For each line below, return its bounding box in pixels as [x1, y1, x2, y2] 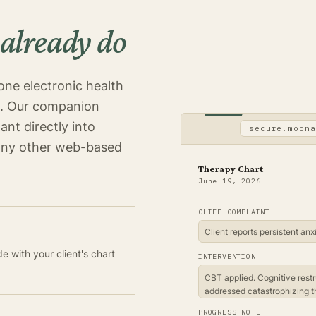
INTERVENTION [198, 251, 256, 261]
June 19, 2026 [198, 176, 261, 186]
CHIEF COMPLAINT [198, 207, 270, 217]
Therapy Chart [198, 162, 263, 174]
